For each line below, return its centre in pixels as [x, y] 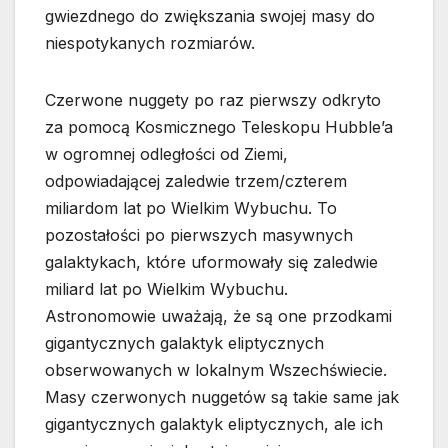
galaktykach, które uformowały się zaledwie [211, 262]
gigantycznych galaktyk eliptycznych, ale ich [214, 424]
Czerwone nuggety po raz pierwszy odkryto [213, 100]
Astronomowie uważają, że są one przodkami [218, 316]
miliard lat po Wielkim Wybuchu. [166, 289]
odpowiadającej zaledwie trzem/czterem [196, 181]
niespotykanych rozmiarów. [150, 43]
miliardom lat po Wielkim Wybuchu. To [191, 208]
